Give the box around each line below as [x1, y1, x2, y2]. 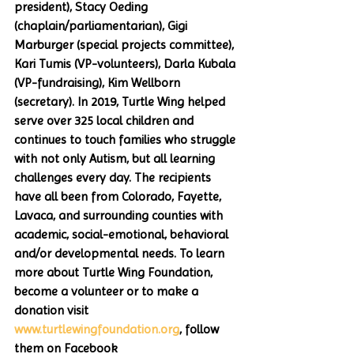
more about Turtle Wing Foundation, [14, 265, 216, 280]
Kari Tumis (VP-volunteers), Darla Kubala [14, 56, 239, 71]
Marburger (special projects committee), [14, 37, 237, 52]
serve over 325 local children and [14, 113, 197, 128]
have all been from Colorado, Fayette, [14, 189, 224, 204]
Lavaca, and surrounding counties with [14, 208, 226, 223]
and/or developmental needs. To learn [14, 246, 228, 261]
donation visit [14, 303, 92, 318]
